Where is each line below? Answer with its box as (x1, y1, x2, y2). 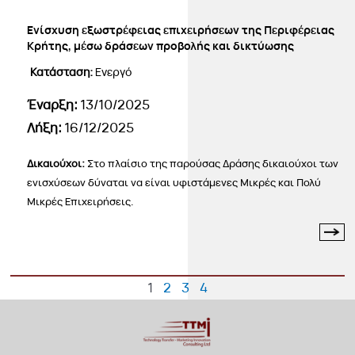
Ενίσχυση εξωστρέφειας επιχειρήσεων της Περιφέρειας (27, 22, 335, 38)
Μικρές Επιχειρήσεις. (27, 194, 135, 209)
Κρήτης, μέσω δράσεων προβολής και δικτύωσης (27, 38, 295, 54)
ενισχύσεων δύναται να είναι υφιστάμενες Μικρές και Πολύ (27, 175, 322, 190)
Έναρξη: (27, 96, 81, 114)
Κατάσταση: (30, 64, 96, 80)
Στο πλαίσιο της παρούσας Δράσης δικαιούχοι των (87, 156, 339, 171)
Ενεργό (95, 64, 132, 80)
